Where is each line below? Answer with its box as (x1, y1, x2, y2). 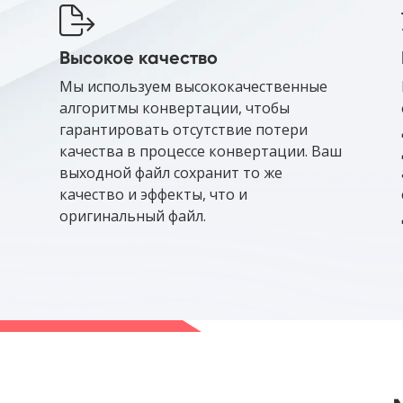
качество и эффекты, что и (59, 184, 247, 205)
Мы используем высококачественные (59, 76, 327, 97)
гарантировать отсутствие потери (59, 120, 308, 140)
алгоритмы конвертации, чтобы (59, 98, 290, 119)
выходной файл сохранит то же (59, 163, 282, 184)
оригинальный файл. (59, 206, 206, 227)
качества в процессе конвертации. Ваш (59, 141, 342, 162)
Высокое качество (59, 47, 218, 69)
